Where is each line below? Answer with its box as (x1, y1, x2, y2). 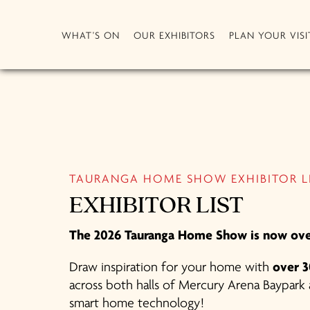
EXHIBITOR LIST (69, 194, 244, 219)
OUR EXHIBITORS (134, 31, 216, 42)
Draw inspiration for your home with (69, 261, 273, 275)
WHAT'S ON (62, 31, 120, 42)
